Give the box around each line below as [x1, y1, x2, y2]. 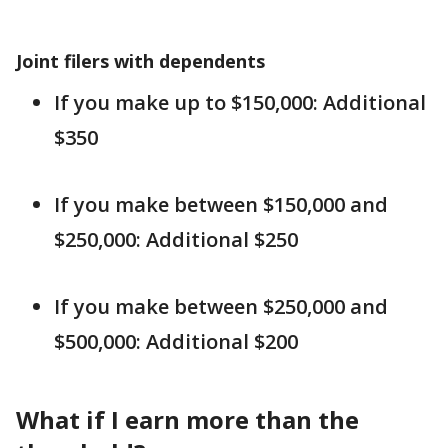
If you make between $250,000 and [54, 293, 388, 320]
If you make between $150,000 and [54, 191, 388, 218]
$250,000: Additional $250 [54, 226, 298, 253]
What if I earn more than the [16, 403, 359, 436]
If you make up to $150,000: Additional [54, 89, 426, 116]
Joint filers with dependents [16, 49, 270, 73]
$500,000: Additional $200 [54, 328, 298, 355]
